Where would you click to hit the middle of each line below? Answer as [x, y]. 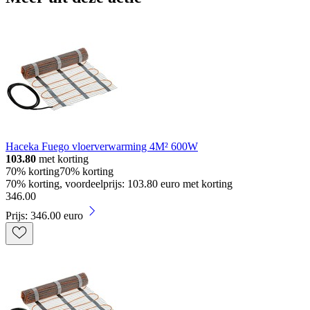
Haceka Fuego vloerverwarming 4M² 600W [102, 147]
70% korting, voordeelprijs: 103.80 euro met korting [119, 184]
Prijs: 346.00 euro [44, 216]
